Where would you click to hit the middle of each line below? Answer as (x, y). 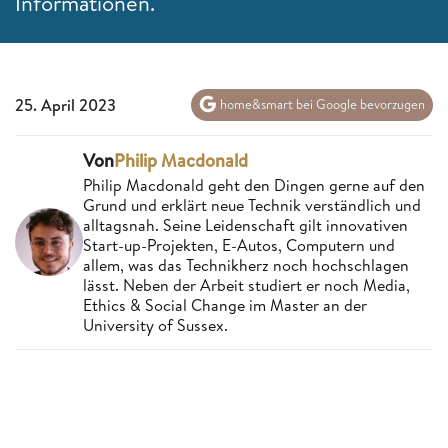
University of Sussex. (155, 324)
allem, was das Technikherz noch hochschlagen (246, 264)
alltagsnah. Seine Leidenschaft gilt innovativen (245, 224)
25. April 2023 (65, 104)
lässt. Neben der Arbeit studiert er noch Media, (246, 284)
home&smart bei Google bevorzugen (321, 104)
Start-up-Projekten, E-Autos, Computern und (239, 244)
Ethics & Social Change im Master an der (225, 304)
